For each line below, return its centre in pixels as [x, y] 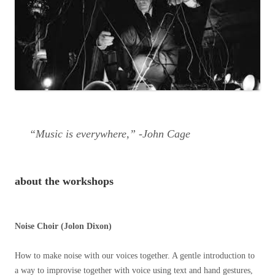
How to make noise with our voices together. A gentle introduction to [135, 256]
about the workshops [64, 181]
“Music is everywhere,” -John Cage [110, 134]
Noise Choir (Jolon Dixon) [63, 227]
